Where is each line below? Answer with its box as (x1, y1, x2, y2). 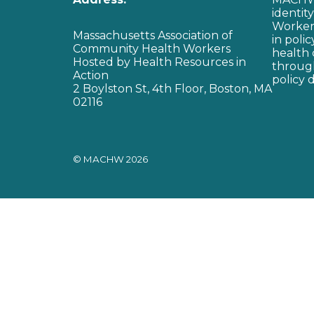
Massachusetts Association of (73, 28, 233, 42)
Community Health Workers (73, 41, 231, 55)
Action (73, 68, 109, 82)
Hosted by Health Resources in (73, 55, 246, 69)
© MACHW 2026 (73, 153, 148, 165)
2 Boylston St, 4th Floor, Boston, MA (73, 81, 272, 95)
